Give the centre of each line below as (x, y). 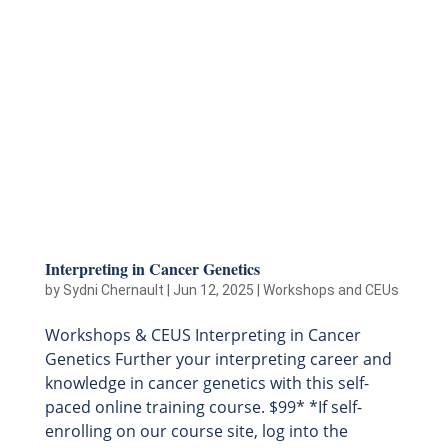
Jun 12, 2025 (213, 289)
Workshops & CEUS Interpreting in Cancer (202, 334)
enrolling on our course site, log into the (196, 430)
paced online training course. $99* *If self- (203, 406)
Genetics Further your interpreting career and (218, 358)
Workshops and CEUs (330, 289)
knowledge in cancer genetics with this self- (206, 382)
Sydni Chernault (113, 289)
